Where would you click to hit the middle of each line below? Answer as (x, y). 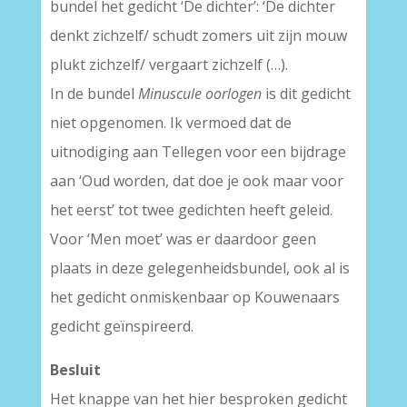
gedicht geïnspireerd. (121, 326)
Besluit (75, 370)
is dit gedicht (306, 94)
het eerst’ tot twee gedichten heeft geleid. (191, 210)
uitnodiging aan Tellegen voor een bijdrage (198, 152)
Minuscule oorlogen (199, 94)
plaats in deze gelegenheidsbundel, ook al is (199, 268)
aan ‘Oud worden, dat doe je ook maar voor (196, 181)
